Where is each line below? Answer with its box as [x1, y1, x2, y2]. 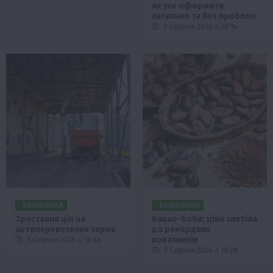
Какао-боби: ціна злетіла [152, 214, 257, 225]
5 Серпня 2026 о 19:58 [26, 236, 101, 245]
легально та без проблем [152, 11, 256, 22]
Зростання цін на [15, 214, 85, 225]
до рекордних [152, 224, 210, 235]
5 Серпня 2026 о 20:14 [162, 23, 237, 32]
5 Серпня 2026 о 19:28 [162, 246, 238, 255]
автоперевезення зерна [15, 224, 115, 235]
